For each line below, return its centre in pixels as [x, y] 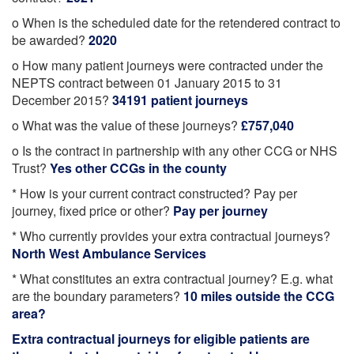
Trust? [31, 168]
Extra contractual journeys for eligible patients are [161, 339]
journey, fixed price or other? [92, 211]
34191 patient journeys [180, 100]
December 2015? [62, 100]
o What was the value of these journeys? [126, 125]
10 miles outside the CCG [259, 296]
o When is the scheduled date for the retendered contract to [176, 23]
